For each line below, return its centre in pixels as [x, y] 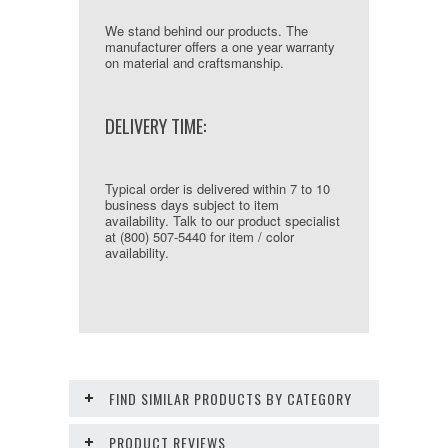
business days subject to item [192, 205]
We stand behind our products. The [206, 31]
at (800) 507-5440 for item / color [199, 237]
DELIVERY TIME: [155, 126]
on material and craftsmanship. [194, 63]
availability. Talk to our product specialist [222, 221]
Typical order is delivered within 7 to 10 [217, 189]
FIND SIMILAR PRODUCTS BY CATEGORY [230, 399]
